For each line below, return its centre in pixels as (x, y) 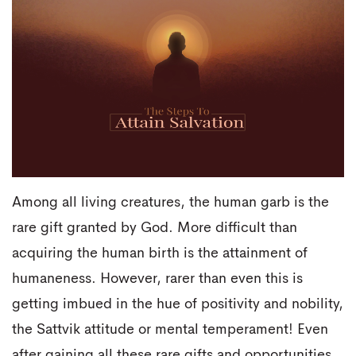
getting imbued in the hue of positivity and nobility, (178, 304)
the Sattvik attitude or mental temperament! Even (170, 329)
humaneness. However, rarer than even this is (157, 279)
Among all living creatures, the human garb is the (170, 202)
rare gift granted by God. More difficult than (155, 228)
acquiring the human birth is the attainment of (160, 253)
